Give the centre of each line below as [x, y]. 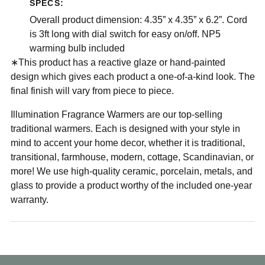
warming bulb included [77, 49]
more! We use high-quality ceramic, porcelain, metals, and [131, 172]
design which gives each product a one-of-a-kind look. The [132, 77]
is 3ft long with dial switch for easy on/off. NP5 [125, 34]
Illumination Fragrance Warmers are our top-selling [116, 115]
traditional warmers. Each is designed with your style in [125, 129]
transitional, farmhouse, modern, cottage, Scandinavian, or [132, 157]
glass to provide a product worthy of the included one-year [131, 186]
